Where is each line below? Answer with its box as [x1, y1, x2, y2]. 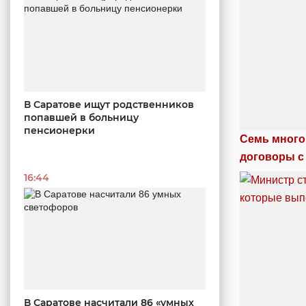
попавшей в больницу [24, 111, 139, 124]
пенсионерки [24, 124, 95, 137]
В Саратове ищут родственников [24, 98, 194, 111]
